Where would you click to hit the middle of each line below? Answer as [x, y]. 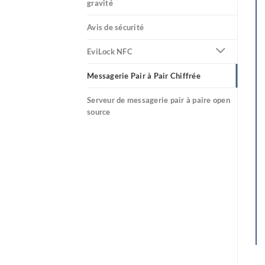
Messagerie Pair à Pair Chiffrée [144, 76]
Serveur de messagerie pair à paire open [159, 100]
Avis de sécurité [116, 27]
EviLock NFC [110, 51]
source [99, 112]
